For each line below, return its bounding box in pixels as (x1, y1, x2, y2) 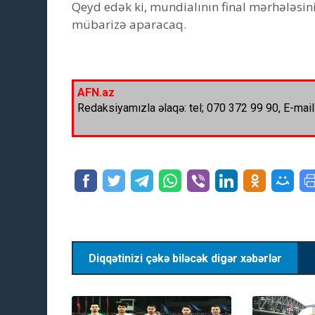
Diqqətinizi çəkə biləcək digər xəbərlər (89, 252, 282, 266)
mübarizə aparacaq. (72, 16, 186, 33)
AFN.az (77, 86, 115, 100)
